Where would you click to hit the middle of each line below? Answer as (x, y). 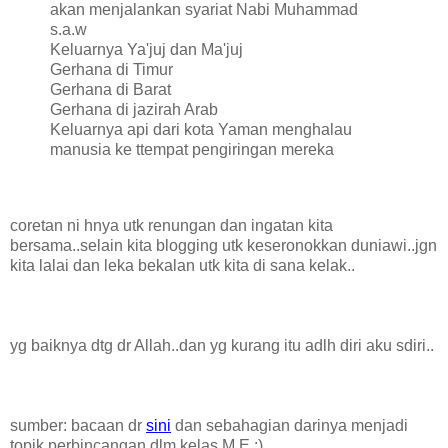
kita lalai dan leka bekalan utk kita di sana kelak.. (182, 266)
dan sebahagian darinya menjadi (289, 426)
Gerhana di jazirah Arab (134, 110)
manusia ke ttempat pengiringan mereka (192, 150)
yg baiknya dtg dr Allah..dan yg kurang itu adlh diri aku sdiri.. (222, 346)
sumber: (40, 426)
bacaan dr (108, 426)
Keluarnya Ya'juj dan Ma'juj (146, 50)
